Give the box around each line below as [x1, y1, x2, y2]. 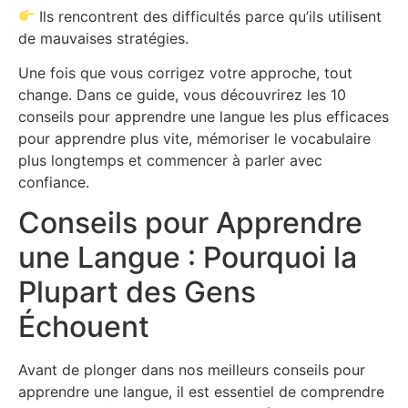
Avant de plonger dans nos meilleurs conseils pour [18, 361, 365, 380]
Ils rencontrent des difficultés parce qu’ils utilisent [35, 6, 382, 25]
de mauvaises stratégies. [18, 28, 189, 47]
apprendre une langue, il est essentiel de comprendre [18, 382, 384, 402]
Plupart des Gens [18, 274, 256, 311]
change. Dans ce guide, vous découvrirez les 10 [18, 86, 346, 105]
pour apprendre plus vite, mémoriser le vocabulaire [18, 129, 371, 148]
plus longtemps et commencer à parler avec [18, 151, 322, 170]
